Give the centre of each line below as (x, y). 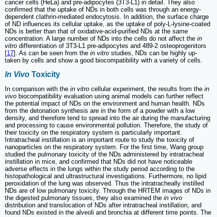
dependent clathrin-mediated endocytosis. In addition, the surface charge (107, 16)
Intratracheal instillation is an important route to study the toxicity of (100, 140)
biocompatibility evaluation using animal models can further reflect (110, 96)
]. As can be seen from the (52, 53)
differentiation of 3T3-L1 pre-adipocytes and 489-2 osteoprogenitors (113, 46)
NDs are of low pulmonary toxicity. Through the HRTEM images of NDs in (108, 191)
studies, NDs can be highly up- (153, 53)
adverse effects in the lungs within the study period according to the (100, 169)
